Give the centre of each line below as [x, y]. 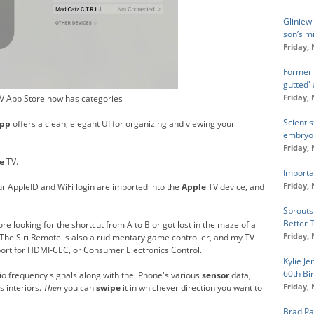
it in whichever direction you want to [191, 287]
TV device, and [235, 186]
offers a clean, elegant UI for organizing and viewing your [123, 123]
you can [79, 287]
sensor [216, 275]
